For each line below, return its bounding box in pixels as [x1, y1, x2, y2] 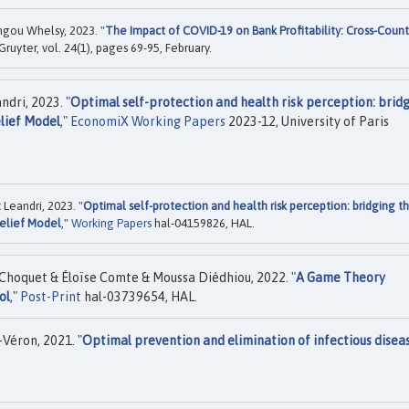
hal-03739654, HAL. [81, 288, 197, 304]
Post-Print [20, 288, 81, 304]
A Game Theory [296, 269, 385, 285]
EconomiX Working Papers [70, 114, 225, 130]
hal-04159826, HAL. [152, 215, 255, 230]
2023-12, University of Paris [225, 114, 389, 130]
